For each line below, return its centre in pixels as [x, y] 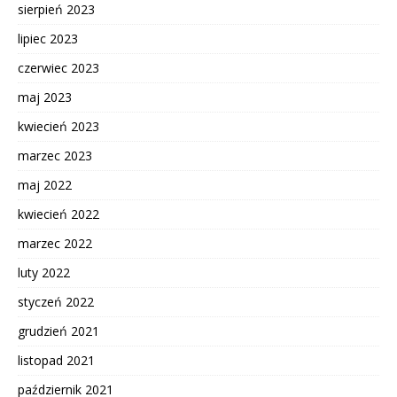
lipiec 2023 [48, 39]
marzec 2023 [55, 156]
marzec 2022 [55, 244]
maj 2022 [45, 185]
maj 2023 [45, 97]
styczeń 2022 [56, 302]
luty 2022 [44, 273]
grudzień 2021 [58, 331]
